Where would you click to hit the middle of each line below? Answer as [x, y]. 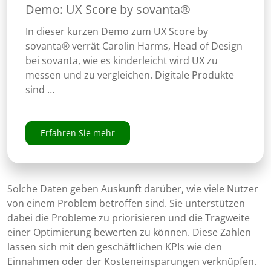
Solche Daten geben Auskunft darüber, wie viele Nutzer [133, 189]
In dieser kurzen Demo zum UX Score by [116, 32]
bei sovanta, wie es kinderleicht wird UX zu [121, 61]
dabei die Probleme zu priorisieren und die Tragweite [129, 218]
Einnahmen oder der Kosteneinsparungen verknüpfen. [132, 262]
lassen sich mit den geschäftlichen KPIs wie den [115, 247]
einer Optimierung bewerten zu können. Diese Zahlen [129, 233]
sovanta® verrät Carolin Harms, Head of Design [134, 46]
